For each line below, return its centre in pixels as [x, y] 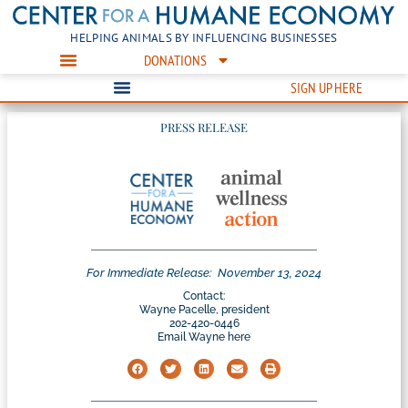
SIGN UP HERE [326, 87]
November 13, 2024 [270, 273]
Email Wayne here [204, 337]
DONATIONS [175, 60]
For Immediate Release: [149, 273]
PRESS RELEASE [204, 127]
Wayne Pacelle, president [204, 310]
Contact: [204, 296]
